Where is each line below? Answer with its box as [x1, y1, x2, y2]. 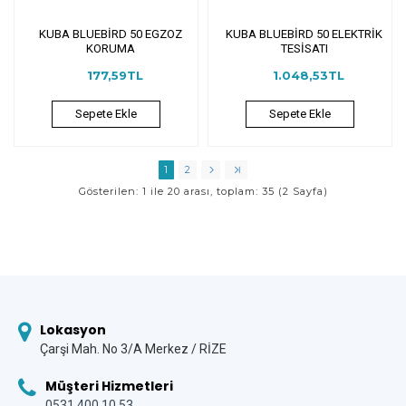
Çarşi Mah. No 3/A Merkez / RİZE [40, 342, 227, 356]
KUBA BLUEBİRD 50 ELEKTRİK [226, 26, 383, 41]
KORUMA [85, 41, 135, 55]
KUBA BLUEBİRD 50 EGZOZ [38, 26, 182, 41]
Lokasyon [40, 321, 106, 339]
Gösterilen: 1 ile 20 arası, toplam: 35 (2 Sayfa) [78, 184, 328, 198]
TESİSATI [280, 41, 328, 55]
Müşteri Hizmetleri [45, 377, 173, 395]
